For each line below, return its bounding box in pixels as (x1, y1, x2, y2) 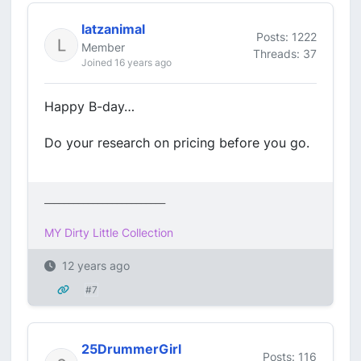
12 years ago (62, 259, 130, 272)
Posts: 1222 (256, 29, 317, 44)
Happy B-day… (44, 98, 135, 114)
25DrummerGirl (81, 341, 181, 357)
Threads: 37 (253, 46, 317, 60)
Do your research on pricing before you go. (44, 135, 309, 151)
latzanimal (81, 21, 145, 37)
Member (81, 40, 125, 54)
